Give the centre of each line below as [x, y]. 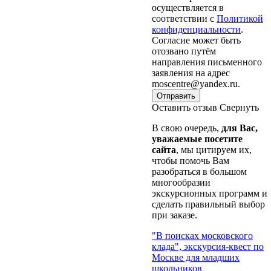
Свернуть [239, 107]
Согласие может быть [196, 40]
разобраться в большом [199, 171]
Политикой [240, 18]
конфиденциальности [196, 29]
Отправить [176, 96]
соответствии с [184, 18]
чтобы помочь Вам [191, 160]
